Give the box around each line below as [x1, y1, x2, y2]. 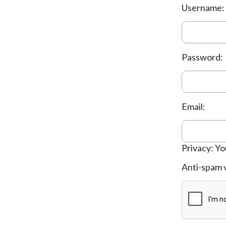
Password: [182, 51, 223, 63]
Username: [182, 2, 224, 14]
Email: [182, 101, 205, 112]
